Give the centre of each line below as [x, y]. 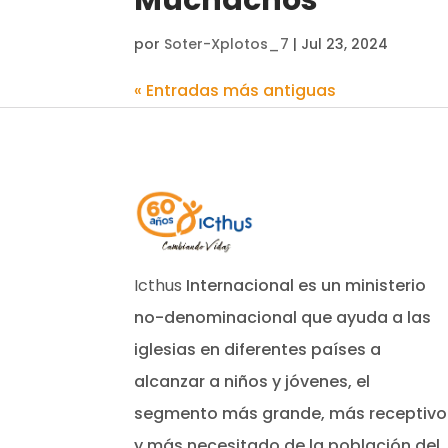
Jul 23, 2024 [345, 44]
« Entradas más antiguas [235, 90]
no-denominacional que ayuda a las [283, 318]
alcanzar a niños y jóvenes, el [252, 382]
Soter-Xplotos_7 [229, 44]
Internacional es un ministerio [306, 286]
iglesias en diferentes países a [258, 350]
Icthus [160, 286]
